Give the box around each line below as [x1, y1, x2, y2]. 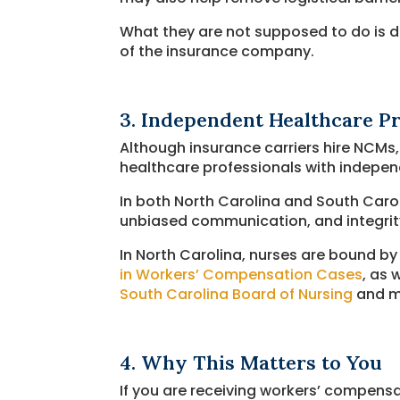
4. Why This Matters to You [120, 349, 383, 375]
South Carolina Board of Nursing [120, 283, 354, 304]
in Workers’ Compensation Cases [120, 263, 363, 285]
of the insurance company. [120, 40, 315, 62]
